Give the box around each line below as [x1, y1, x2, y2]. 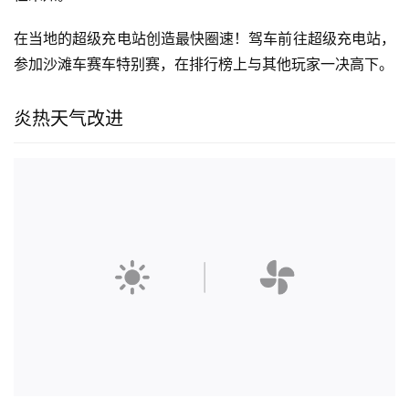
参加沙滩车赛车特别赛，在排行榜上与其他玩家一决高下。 [14, 54, 393, 73]
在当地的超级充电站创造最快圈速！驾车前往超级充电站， [14, 28, 395, 47]
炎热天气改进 [14, 107, 123, 130]
